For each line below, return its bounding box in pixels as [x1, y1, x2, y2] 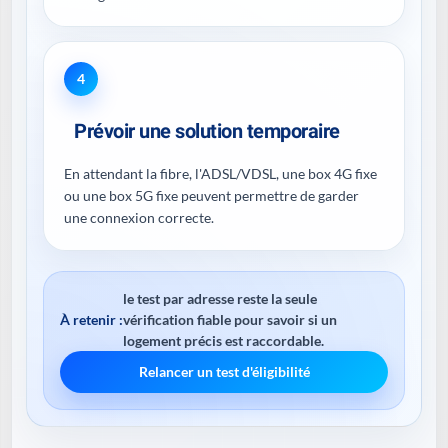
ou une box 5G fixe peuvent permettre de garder [64, 187, 359, 204]
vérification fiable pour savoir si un [123, 311, 337, 328]
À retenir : [60, 310, 123, 328]
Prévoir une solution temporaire [74, 119, 340, 143]
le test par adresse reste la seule [123, 290, 317, 307]
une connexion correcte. [64, 209, 214, 226]
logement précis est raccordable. [123, 332, 324, 349]
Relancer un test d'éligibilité [138, 363, 310, 380]
